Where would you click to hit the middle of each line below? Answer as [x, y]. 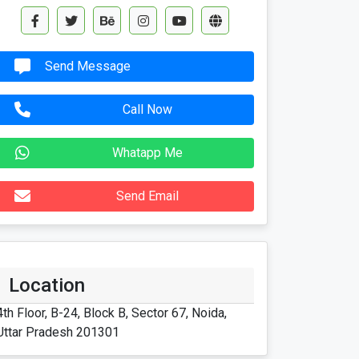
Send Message [88, 67]
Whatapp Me [147, 153]
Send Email [147, 196]
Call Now [147, 110]
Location [47, 286]
